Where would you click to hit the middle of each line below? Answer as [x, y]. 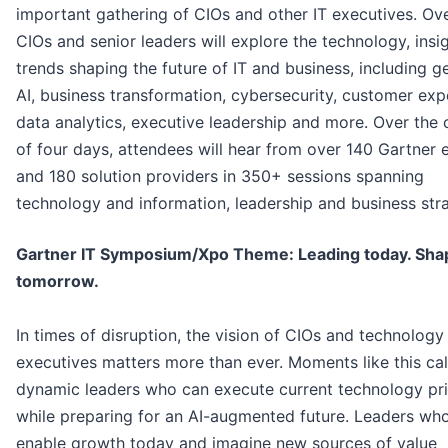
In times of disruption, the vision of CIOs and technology [230, 335]
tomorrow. [57, 281]
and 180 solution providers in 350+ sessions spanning [220, 176]
